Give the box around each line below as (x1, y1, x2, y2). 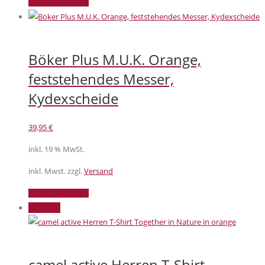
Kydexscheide (28, 89, 118, 109)
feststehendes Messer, (28, 69, 174, 89)
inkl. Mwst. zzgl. (28, 166, 84, 177)
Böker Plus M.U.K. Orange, (28, 50, 201, 70)
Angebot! (28, 202, 60, 214)
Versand (84, 166, 113, 177)
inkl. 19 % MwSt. (28, 144, 85, 155)
